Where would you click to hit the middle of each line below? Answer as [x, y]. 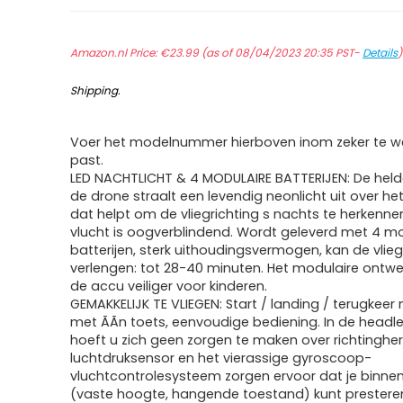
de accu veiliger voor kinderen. [169, 286]
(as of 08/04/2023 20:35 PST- [281, 53]
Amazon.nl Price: [116, 53]
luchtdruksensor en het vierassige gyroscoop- [221, 358]
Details [381, 53]
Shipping [94, 90]
